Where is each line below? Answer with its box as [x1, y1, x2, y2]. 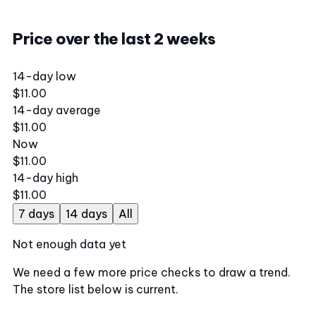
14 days [66, 207, 107, 221]
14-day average [13, 103, 101, 117]
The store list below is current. [13, 282, 178, 296]
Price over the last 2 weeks [13, 29, 216, 49]
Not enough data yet [13, 237, 126, 251]
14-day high [13, 171, 78, 185]
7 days [18, 207, 54, 221]
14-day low [13, 69, 76, 83]
